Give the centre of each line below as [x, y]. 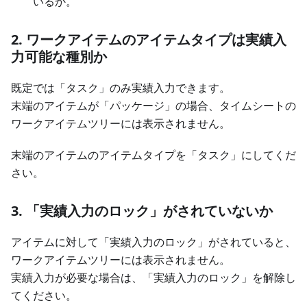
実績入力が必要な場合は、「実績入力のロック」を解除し [153, 278]
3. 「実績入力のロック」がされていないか [142, 211]
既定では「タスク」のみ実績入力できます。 [121, 88]
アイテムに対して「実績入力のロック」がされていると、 [153, 242]
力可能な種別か [59, 57]
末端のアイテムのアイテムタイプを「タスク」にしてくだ [153, 155]
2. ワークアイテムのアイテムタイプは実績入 [149, 40]
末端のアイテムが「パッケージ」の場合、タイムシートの [153, 106]
